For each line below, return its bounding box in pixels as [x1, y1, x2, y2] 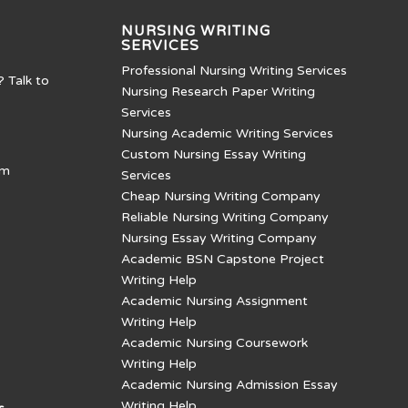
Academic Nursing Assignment [120, 293, 308, 310]
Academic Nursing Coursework [120, 335, 308, 352]
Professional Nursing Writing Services [120, 63, 347, 79]
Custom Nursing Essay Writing [120, 147, 306, 163]
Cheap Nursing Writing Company [120, 189, 321, 205]
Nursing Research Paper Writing [120, 84, 315, 100]
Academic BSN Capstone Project [120, 251, 324, 268]
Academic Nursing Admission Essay [120, 377, 338, 393]
